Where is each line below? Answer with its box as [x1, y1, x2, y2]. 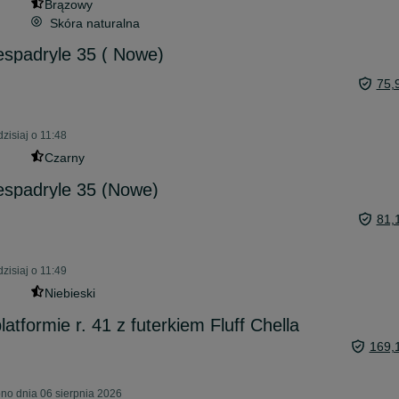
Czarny [44, 151, 85, 165]
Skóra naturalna [49, 16, 140, 30]
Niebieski [44, 286, 95, 300]
